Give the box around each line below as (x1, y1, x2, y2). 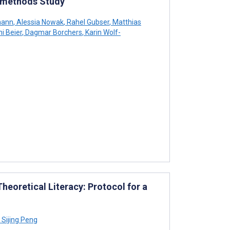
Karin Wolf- (84, 28, 121, 36)
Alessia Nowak (15, 17, 64, 26)
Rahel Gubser (65, 17, 109, 26)
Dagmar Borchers (24, 28, 82, 36)
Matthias (111, 17, 141, 26)
